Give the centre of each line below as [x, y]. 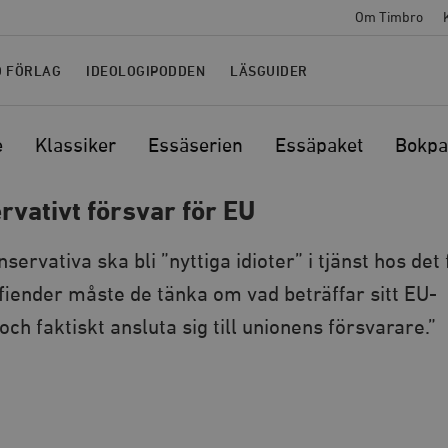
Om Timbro [389, 18]
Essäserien [195, 146]
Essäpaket [319, 146]
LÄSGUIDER [269, 71]
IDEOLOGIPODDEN [145, 71]
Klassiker [75, 146]
